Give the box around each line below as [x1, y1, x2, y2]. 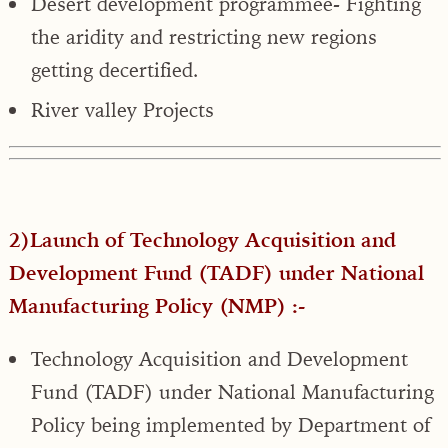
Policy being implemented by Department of [31, 411, 430, 437]
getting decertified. [31, 56, 199, 82]
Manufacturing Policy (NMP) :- [9, 292, 305, 318]
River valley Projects [31, 96, 214, 122]
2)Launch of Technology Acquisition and [9, 226, 396, 252]
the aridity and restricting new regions [31, 23, 377, 49]
